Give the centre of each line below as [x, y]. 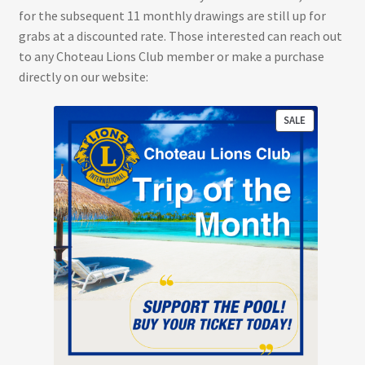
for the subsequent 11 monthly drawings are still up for [172, 15]
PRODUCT [329, 119]
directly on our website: [83, 76]
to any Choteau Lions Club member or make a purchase [171, 56]
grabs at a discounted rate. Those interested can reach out [180, 35]
